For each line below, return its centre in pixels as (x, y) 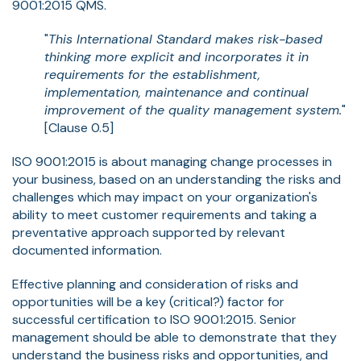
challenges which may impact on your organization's (165, 197)
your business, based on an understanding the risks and (176, 179)
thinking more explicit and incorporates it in (176, 56)
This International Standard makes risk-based (185, 39)
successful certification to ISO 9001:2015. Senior (154, 319)
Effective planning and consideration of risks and (155, 284)
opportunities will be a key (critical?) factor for (148, 301)
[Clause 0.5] (79, 127)
